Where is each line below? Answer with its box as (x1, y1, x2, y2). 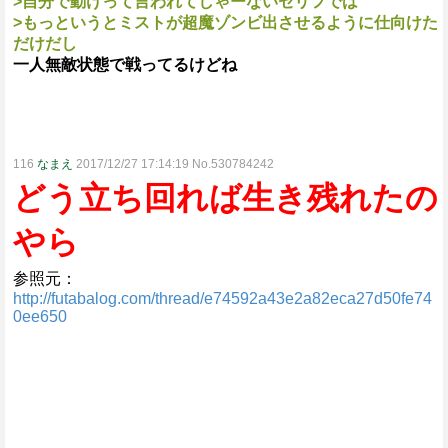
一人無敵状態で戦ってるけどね (13, 56, 237, 73)
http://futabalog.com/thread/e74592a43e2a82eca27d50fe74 (13, 290, 432, 307)
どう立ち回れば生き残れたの (13, 180, 438, 216)
